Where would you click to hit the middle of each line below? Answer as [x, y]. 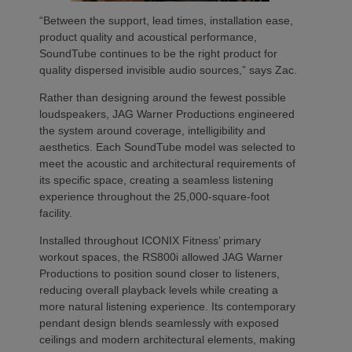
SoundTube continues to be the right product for [158, 53]
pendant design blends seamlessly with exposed [159, 323]
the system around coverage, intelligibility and [152, 130]
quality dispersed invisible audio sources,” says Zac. [168, 70]
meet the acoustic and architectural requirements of [167, 163]
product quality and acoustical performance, [148, 37]
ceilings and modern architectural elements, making [167, 339]
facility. [56, 213]
